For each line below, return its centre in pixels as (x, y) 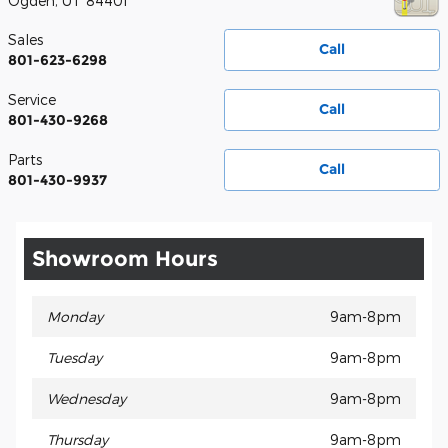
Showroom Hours (125, 259)
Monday (75, 317)
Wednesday (86, 399)
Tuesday (74, 358)
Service (32, 100)
